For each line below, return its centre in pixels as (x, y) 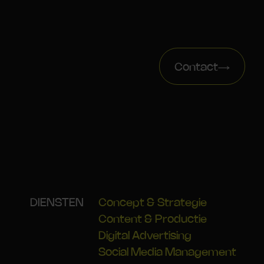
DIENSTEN (57, 203)
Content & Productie (153, 220)
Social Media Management (167, 253)
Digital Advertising (145, 236)
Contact (197, 67)
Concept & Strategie (153, 203)
